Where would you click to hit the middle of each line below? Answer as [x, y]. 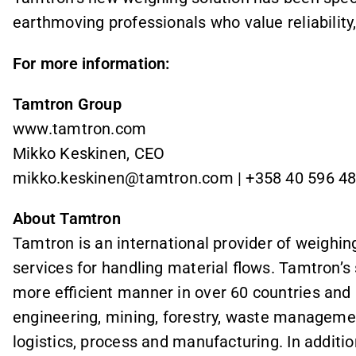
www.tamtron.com [80, 128]
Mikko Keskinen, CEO [89, 153]
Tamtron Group [67, 104]
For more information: [91, 63]
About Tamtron [67, 219]
